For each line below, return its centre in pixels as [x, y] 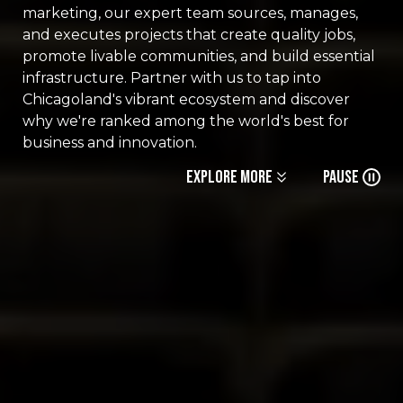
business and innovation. [110, 143]
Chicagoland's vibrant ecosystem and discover [186, 99]
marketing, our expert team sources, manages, [190, 13]
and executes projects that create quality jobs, [189, 35]
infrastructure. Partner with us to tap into [172, 78]
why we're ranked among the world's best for [186, 121]
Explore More [229, 177]
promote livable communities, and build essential [199, 56]
